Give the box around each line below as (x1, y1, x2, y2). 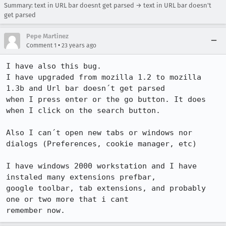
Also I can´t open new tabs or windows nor (6, 128, 192, 137)
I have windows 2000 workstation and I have (6, 161, 197, 171)
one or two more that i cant (6, 195, 129, 204)
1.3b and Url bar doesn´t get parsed (6, 84, 165, 93)
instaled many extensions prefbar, (6, 173, 156, 182)
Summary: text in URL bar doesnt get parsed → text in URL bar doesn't (4, 2, 211, 9)
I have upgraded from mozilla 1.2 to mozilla (6, 73, 201, 82)
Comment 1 (26, 42, 56, 49)
